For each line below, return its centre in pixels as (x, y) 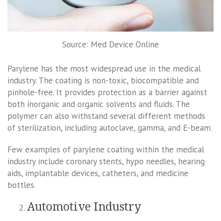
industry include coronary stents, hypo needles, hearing (106, 162)
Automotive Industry (84, 207)
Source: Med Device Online (110, 44)
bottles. (21, 185)
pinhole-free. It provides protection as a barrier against (107, 92)
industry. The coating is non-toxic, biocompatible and (103, 81)
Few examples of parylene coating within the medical (106, 150)
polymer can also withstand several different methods (106, 116)
